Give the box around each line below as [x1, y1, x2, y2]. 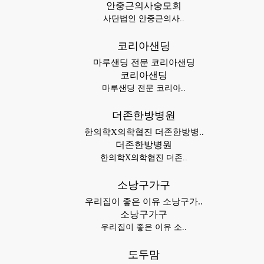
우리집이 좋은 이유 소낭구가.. [85, 197, 203, 206]
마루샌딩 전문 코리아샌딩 [93, 58, 195, 67]
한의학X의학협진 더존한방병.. [84, 127, 204, 137]
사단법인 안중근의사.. [103, 14, 184, 23]
